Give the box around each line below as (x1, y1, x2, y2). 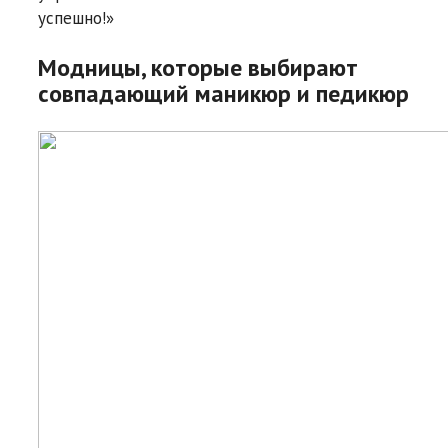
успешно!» (38, 6, 114, 29)
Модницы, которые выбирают (38, 51, 358, 83)
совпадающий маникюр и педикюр (38, 77, 409, 109)
